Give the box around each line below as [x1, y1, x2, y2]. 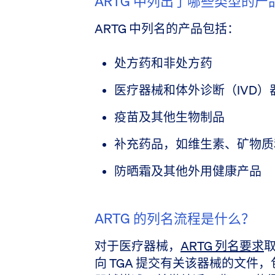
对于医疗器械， [95, 238, 180, 254]
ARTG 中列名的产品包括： [95, 20, 239, 37]
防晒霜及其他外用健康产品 [114, 163, 261, 179]
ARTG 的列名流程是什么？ [95, 209, 255, 227]
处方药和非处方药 [114, 55, 212, 71]
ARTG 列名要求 [180, 238, 264, 254]
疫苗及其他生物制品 [114, 109, 225, 125]
